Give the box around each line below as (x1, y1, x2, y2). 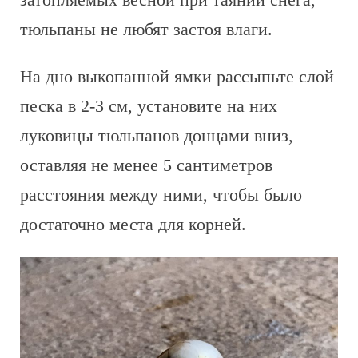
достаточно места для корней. (20, 214, 246, 234)
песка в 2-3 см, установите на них (20, 96, 277, 116)
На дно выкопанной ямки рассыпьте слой (20, 66, 334, 86)
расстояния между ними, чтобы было (20, 185, 302, 205)
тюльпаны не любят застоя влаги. (20, 19, 272, 39)
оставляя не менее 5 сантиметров (20, 155, 272, 175)
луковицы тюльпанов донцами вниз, (20, 125, 293, 145)
